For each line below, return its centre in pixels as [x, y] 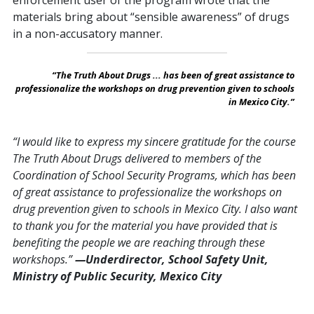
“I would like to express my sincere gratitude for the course [154, 142]
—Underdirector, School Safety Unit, [172, 260]
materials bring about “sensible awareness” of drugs [151, 17]
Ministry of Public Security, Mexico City [117, 277]
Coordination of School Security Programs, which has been [154, 176]
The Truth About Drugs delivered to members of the [137, 159]
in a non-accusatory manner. [88, 34]
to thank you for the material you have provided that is [145, 226]
